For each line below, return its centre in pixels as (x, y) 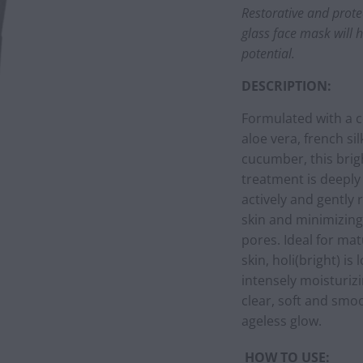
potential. (268, 53)
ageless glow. (281, 321)
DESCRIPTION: (286, 86)
